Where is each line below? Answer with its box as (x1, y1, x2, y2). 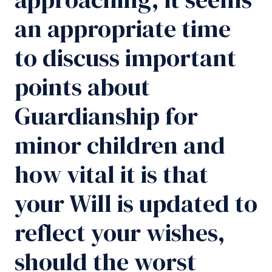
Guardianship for (15, 100, 198, 133)
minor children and (15, 129, 225, 162)
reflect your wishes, (15, 216, 225, 250)
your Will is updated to (15, 187, 257, 220)
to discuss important (15, 41, 236, 75)
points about (15, 70, 150, 104)
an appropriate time (15, 12, 231, 46)
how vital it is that (15, 158, 208, 191)
